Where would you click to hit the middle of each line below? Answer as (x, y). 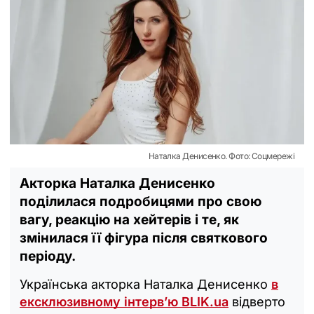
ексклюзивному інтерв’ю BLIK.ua (124, 301)
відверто (257, 301)
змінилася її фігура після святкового (144, 238)
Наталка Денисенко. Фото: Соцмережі (221, 156)
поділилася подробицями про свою (141, 201)
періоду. (48, 256)
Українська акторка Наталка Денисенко (145, 284)
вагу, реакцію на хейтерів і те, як (129, 219)
